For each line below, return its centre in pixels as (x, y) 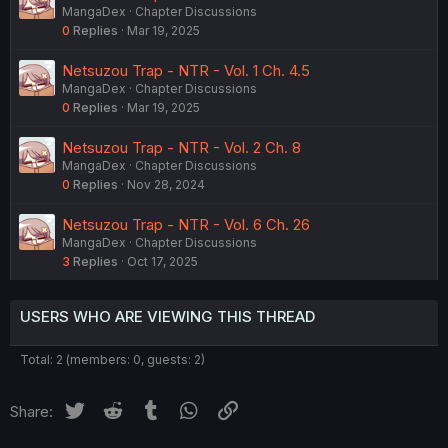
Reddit (147, 408)
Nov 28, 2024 (166, 184)
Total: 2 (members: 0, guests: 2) (112, 359)
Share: (31, 411)
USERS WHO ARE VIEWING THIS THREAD (167, 316)
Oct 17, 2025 (162, 261)
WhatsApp (237, 408)
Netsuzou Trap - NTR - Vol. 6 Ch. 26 (186, 224)
